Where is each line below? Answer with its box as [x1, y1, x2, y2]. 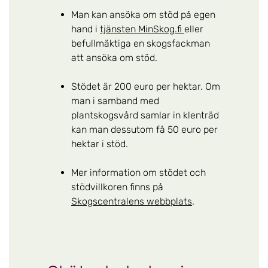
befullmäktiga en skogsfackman [71, 37, 210, 49]
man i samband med [71, 95, 159, 106]
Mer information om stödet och [71, 166, 206, 178]
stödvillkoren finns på [71, 181, 163, 193]
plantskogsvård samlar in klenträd [71, 109, 219, 121]
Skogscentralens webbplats [71, 195, 192, 207]
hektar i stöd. [71, 138, 130, 150]
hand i [71, 23, 100, 35]
